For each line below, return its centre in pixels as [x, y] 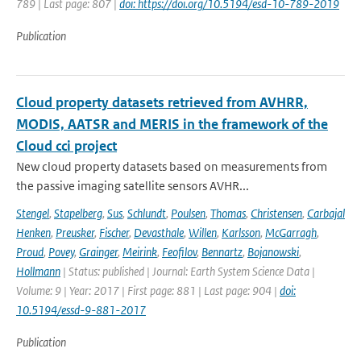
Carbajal [326, 213]
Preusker [75, 232]
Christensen [276, 213]
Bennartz [222, 252]
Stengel [33, 213]
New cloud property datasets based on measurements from [172, 166]
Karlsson [241, 232]
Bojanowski [273, 252]
